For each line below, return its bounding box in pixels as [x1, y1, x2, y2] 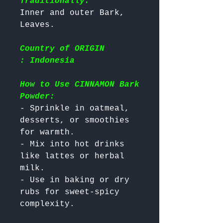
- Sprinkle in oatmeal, [20, 104, 129, 113]
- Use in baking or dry [20, 176, 129, 185]
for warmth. [20, 128, 75, 137]
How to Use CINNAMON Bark [20, 80, 139, 90]
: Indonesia [20, 56, 75, 66]
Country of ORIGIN [20, 44, 105, 54]
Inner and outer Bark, [20, 8, 124, 18]
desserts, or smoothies [20, 116, 129, 125]
